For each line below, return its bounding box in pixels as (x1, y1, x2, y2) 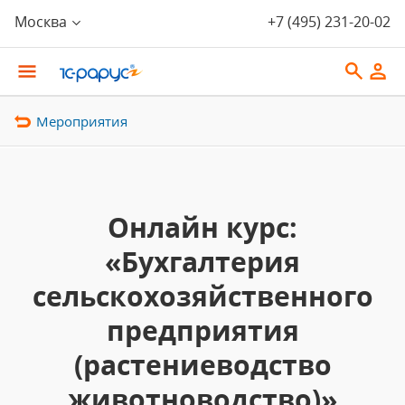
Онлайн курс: (108, 209, 297, 246)
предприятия (106, 312, 299, 349)
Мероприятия (36, 112, 127, 130)
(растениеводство (73, 346, 332, 383)
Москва (14, 12, 67, 32)
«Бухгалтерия (105, 243, 300, 280)
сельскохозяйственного (32, 278, 373, 315)
